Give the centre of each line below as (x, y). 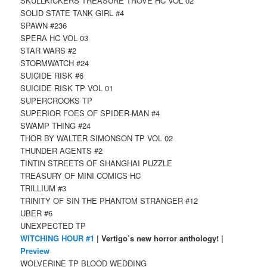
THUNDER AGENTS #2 (62, 151)
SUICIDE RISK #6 (52, 76)
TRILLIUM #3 (44, 188)
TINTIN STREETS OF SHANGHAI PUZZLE (97, 163)
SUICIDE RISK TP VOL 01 (67, 88)
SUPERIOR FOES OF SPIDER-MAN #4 (90, 113)
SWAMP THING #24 (56, 126)
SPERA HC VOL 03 (55, 38)
